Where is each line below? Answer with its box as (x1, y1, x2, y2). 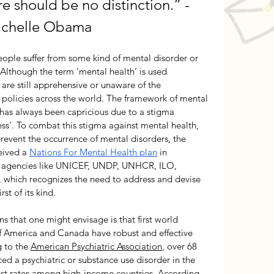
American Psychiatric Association (31, 240, 162, 252)
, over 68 (162, 240, 199, 252)
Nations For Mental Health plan (29, 146, 157, 158)
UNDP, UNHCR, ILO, (92, 159, 179, 171)
